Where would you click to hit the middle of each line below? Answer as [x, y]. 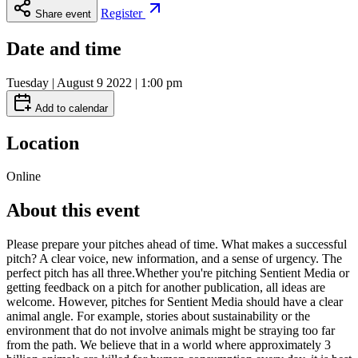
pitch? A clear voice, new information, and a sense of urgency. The [174, 259]
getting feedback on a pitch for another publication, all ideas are [166, 288]
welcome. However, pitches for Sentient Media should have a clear [175, 302]
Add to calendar [70, 108]
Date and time [64, 48]
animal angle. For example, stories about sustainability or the [158, 316]
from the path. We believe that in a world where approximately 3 [169, 345]
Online [24, 177]
